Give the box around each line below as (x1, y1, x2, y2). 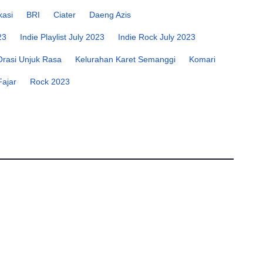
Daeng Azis (89, 10, 131, 20)
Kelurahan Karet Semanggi (75, 55, 176, 65)
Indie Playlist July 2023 (20, 32, 104, 42)
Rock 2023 (30, 77, 70, 87)
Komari (189, 55, 215, 65)
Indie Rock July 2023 (118, 32, 195, 42)
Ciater (53, 10, 76, 20)
